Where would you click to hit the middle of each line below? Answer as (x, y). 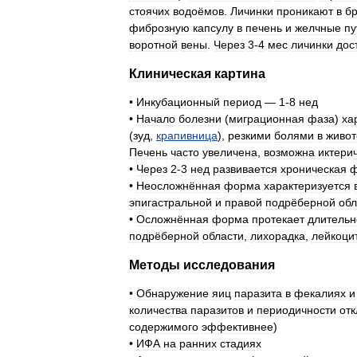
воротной (153, 45)
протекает (278, 219)
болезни (200, 119)
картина (240, 74)
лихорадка (278, 236)
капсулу (213, 28)
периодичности (296, 310)
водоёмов (198, 11)
